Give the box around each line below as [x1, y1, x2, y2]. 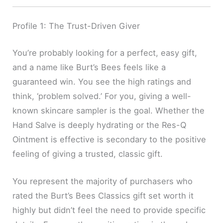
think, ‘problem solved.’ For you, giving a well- [12, 91, 192, 101]
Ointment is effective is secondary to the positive [12, 134, 207, 144]
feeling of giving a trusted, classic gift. [12, 148, 163, 159]
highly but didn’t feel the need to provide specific [12, 205, 206, 216]
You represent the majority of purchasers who [12, 176, 193, 187]
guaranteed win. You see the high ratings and [12, 76, 192, 87]
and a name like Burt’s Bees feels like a [12, 62, 166, 72]
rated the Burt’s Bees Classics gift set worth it [12, 191, 194, 201]
